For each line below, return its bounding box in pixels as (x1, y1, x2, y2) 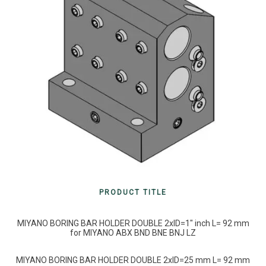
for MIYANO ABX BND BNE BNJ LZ (70, 228, 196, 238)
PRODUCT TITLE (99, 188, 167, 197)
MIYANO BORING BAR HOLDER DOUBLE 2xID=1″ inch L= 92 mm (17, 218, 249, 229)
